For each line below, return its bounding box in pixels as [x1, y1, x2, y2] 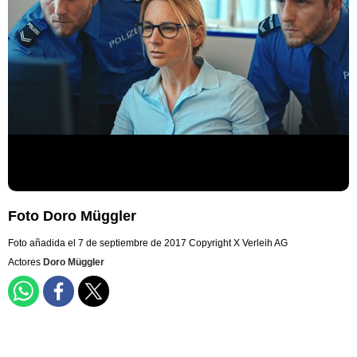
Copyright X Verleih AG [189, 237, 288, 249]
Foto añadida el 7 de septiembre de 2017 [8, 237, 186, 249]
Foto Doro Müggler [8, 208, 136, 225]
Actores [8, 257, 43, 269]
